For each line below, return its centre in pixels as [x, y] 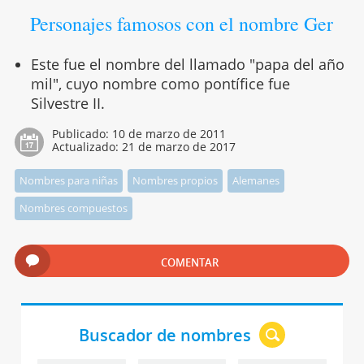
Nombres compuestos [73, 208]
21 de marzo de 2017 [178, 147]
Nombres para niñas [68, 181]
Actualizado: [87, 147]
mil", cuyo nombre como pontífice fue [160, 84]
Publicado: [82, 134]
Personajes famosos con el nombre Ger [182, 24]
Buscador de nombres [165, 336]
